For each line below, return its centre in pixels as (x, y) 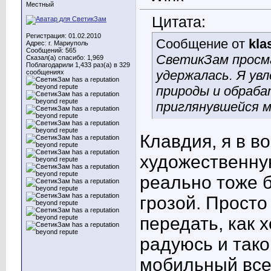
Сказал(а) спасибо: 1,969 (65, 57)
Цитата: (179, 22)
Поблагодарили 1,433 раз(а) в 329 (78, 65)
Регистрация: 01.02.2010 (64, 36)
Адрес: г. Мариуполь (57, 43)
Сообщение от (202, 44)
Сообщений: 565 (51, 50)
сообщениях (45, 72)
